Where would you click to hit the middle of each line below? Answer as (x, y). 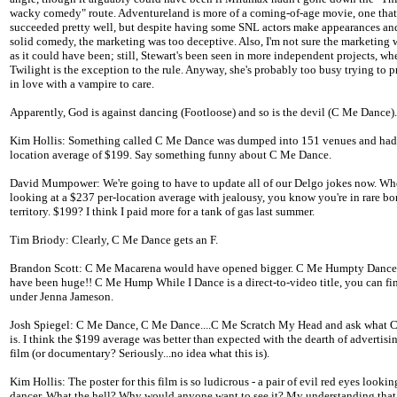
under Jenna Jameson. (62, 297)
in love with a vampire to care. (82, 84)
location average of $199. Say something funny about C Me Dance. (171, 155)
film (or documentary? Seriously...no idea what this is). (140, 354)
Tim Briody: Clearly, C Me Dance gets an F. (114, 240)
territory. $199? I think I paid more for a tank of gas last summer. (162, 212)
